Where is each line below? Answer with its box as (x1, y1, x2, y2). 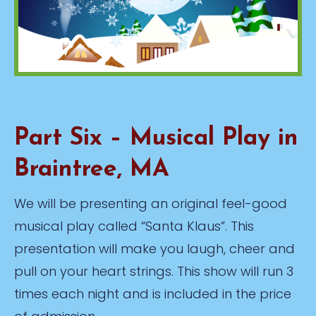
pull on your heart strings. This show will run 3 (14, 262, 293, 281)
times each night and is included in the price (14, 285, 291, 303)
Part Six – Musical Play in (14, 126, 298, 152)
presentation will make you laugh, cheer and (14, 240, 295, 258)
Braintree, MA (14, 157, 169, 183)
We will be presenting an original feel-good (14, 195, 287, 213)
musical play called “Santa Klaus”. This (14, 217, 254, 236)
